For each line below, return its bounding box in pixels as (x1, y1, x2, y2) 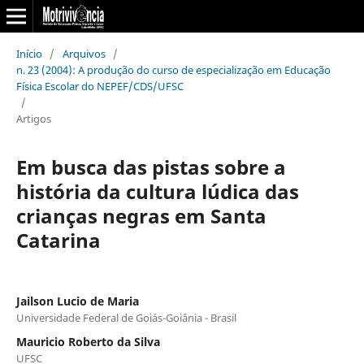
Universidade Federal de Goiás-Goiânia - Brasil (15, 310, 236, 325)
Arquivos (62, 45, 106, 61)
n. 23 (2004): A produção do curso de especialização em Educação (15, 62, 331, 77)
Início (15, 45, 42, 61)
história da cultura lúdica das (15, 177, 299, 205)
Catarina (15, 226, 101, 253)
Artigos (15, 110, 51, 126)
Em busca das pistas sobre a (15, 153, 286, 180)
